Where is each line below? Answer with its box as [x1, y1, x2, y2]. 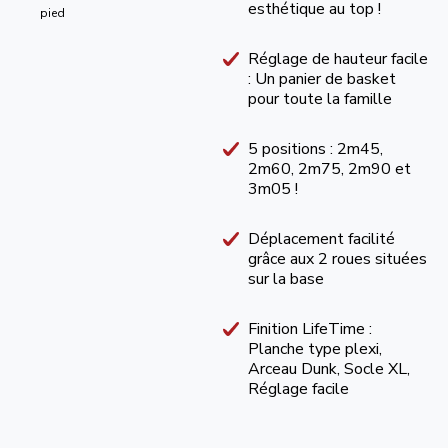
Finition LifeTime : [247, 318, 372, 340]
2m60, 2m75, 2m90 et [247, 158, 411, 180]
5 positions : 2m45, [247, 138, 383, 160]
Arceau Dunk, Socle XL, [247, 358, 410, 380]
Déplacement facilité [247, 228, 395, 250]
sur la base [247, 268, 324, 290]
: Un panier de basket [247, 68, 396, 90]
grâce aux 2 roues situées [247, 248, 427, 270]
